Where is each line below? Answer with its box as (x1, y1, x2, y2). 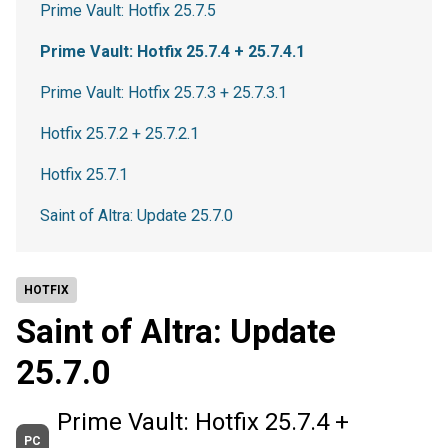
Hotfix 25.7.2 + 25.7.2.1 (40, 124, 199, 143)
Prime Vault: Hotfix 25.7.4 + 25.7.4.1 (40, 42, 305, 61)
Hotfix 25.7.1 (40, 165, 128, 184)
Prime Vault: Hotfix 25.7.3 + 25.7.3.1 (40, 83, 287, 102)
